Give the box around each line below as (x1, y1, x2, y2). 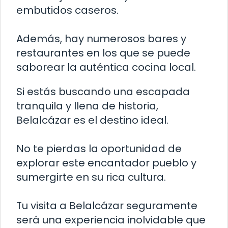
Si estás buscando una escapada (16, 84, 190, 99)
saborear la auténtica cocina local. (16, 60, 196, 75)
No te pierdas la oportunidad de (16, 141, 182, 156)
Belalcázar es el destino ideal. (16, 113, 168, 128)
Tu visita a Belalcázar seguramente (16, 198, 197, 213)
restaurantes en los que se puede (16, 46, 190, 61)
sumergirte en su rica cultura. (16, 170, 166, 185)
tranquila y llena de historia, (16, 99, 158, 113)
